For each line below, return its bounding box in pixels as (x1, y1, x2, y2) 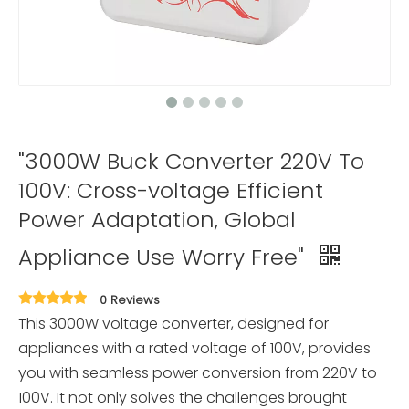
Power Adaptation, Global (18, 204, 296, 235)
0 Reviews (100, 291, 160, 309)
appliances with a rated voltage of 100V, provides (18, 338, 371, 359)
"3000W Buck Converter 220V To (18, 146, 364, 176)
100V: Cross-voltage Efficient (18, 175, 323, 205)
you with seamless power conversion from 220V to (18, 362, 377, 383)
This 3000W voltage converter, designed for (18, 313, 329, 334)
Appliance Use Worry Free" (18, 242, 310, 272)
